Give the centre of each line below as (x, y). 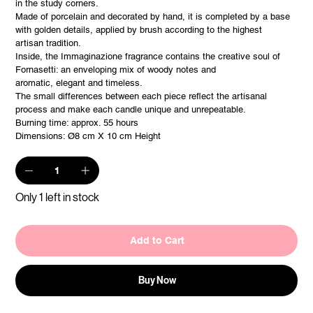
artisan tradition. (49, 43)
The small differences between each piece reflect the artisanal (141, 96)
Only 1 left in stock (58, 198)
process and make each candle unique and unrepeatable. (131, 110)
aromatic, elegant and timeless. (79, 83)
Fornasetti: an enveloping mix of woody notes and (116, 70)
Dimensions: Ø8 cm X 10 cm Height (88, 136)
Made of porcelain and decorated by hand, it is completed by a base (153, 17)
